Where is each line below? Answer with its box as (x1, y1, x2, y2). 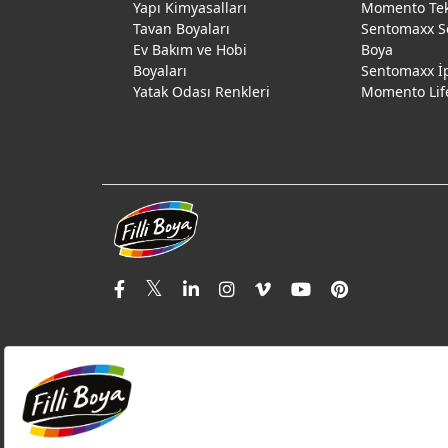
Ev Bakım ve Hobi (133, 40, 247, 59)
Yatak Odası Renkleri (133, 82, 270, 101)
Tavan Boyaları (133, 19, 230, 38)
